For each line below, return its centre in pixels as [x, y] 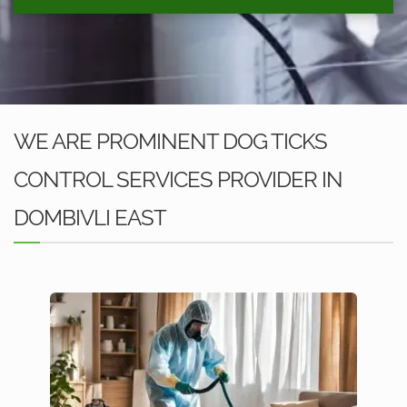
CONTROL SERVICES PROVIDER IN [178, 180]
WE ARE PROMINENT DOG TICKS [170, 142]
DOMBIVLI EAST [90, 218]
